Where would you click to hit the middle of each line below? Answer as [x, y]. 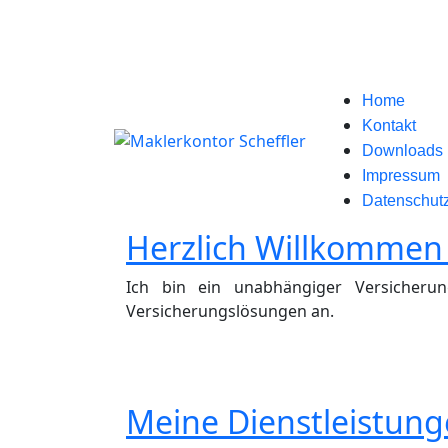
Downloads [402, 150]
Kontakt [389, 125]
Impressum [401, 175]
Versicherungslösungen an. [230, 311]
